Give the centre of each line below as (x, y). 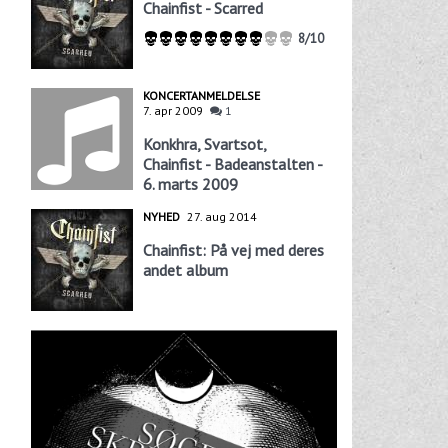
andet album (185, 269)
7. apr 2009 (172, 110)
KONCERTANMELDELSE (201, 95)
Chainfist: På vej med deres (233, 249)
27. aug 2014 (221, 216)
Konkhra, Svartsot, (204, 143)
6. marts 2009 (190, 183)
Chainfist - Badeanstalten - (232, 163)
